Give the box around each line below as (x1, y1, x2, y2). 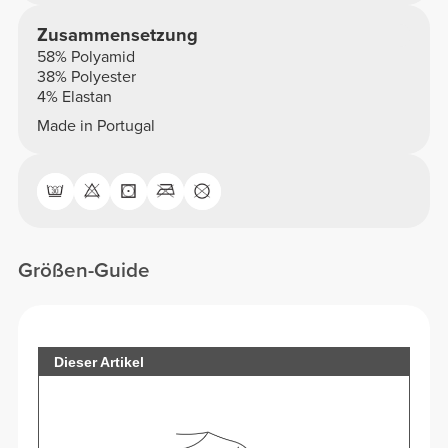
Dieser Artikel (54, 353, 145, 370)
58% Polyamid (36, 46, 135, 67)
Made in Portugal (36, 116, 155, 137)
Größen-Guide (18, 258, 151, 284)
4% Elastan (36, 86, 112, 107)
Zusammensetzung (36, 23, 198, 46)
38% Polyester (36, 66, 136, 87)
